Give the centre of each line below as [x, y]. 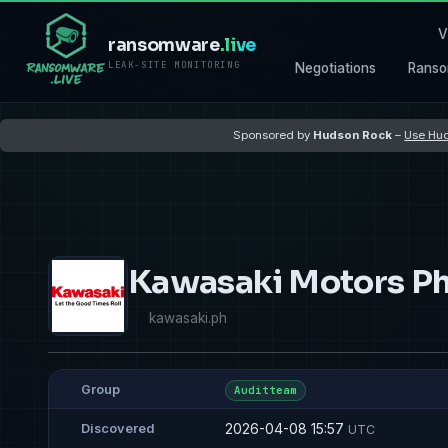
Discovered [118, 429]
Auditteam [265, 390]
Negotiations [336, 67]
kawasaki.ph [188, 317]
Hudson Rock [353, 134]
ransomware [164, 45]
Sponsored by [273, 134]
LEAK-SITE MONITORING [174, 65]
